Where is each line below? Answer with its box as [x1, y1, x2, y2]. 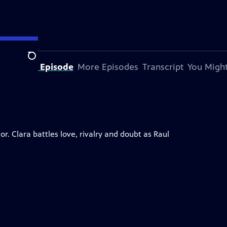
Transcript [142, 61, 183, 72]
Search [27, 56, 52, 66]
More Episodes [77, 61, 138, 72]
